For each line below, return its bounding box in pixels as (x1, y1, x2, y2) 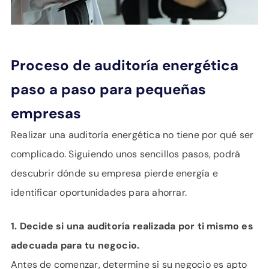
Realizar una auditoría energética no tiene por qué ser (11, 128, 254, 141)
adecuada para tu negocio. (11, 239, 140, 252)
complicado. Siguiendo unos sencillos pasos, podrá (11, 148, 241, 160)
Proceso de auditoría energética (11, 56, 238, 74)
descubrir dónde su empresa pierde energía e (11, 167, 218, 180)
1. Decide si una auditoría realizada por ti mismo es (11, 220, 253, 232)
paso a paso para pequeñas (11, 80, 206, 98)
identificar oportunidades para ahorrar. (11, 186, 187, 199)
